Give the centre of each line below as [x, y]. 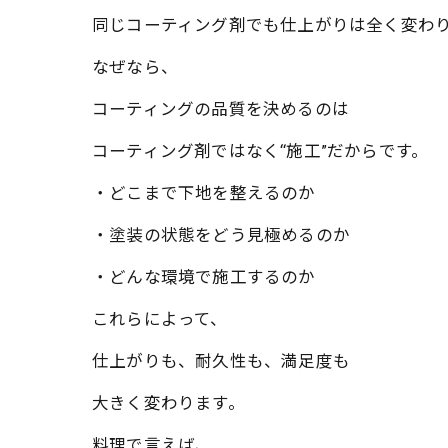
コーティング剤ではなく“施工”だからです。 [260, 151]
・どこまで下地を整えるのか [204, 193]
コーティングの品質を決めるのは [220, 109]
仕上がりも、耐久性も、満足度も [221, 361]
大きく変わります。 [168, 403]
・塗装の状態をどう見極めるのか [221, 235]
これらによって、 [160, 319]
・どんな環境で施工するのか [204, 277]
